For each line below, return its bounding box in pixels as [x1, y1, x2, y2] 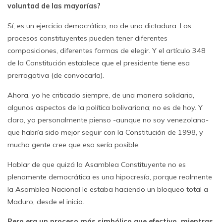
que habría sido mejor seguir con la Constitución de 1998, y [7, 128, 203, 137]
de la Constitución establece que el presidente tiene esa [7, 58, 190, 67]
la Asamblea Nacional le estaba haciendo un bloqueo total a [7, 185, 208, 194]
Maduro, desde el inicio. [7, 197, 84, 206]
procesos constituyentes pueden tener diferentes [7, 34, 167, 43]
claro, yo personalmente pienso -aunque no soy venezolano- [7, 115, 209, 124]
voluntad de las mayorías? [7, 1, 101, 10]
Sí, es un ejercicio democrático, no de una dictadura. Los [7, 21, 191, 30]
